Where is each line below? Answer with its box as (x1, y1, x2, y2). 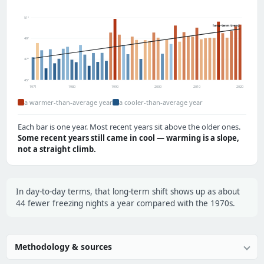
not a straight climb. (18, 144, 96, 155)
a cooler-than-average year (119, 98, 203, 107)
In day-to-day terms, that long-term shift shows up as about (16, 186, 240, 197)
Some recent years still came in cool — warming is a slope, (18, 133, 239, 144)
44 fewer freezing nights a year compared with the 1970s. (16, 198, 235, 209)
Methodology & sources (15, 241, 112, 253)
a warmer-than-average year (24, 98, 113, 107)
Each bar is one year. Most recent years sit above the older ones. (18, 121, 240, 133)
